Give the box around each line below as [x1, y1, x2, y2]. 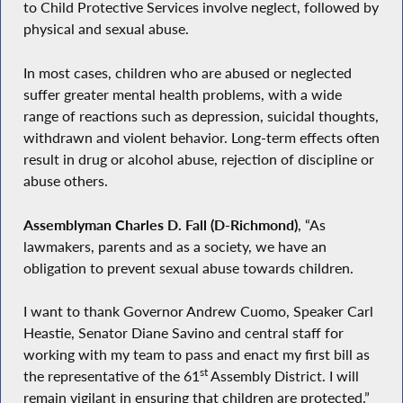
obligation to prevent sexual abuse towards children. [22, 258, 354, 277]
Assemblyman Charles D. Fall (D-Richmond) [22, 215, 298, 234]
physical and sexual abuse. [22, 20, 189, 39]
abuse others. [22, 172, 108, 191]
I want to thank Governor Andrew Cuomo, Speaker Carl [22, 302, 373, 321]
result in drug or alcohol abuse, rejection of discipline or [22, 150, 374, 169]
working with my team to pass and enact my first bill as [22, 345, 370, 364]
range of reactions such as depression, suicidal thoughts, [22, 107, 379, 126]
